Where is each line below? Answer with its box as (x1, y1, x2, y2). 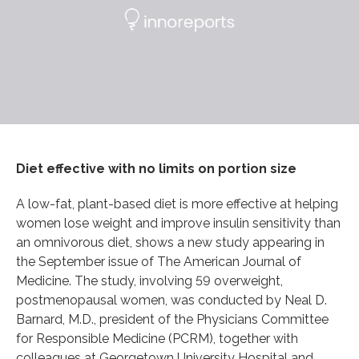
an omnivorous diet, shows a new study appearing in (16, 234, 325, 250)
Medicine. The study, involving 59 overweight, (16, 272, 283, 288)
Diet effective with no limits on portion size (16, 160, 296, 176)
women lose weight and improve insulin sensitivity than (16, 215, 341, 231)
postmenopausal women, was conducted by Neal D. (16, 292, 327, 308)
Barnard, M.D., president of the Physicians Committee (16, 311, 329, 327)
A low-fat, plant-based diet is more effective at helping (16, 196, 338, 212)
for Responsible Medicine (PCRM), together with (16, 330, 298, 346)
